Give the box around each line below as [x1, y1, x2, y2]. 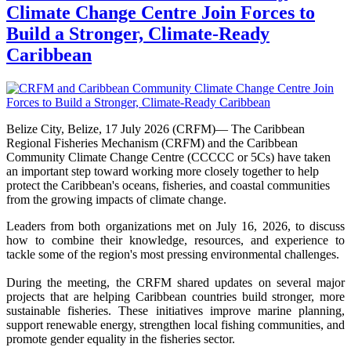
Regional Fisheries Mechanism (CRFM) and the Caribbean [6, 136, 298, 150]
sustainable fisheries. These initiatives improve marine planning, [6, 303, 345, 317]
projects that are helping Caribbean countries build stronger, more [6, 289, 345, 303]
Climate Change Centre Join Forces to [6, 2, 315, 23]
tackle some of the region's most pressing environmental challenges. [6, 247, 339, 261]
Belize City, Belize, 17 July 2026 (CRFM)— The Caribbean [6, 121, 305, 136]
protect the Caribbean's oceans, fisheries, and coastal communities [6, 178, 330, 192]
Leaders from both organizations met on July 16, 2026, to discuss [6, 219, 345, 233]
